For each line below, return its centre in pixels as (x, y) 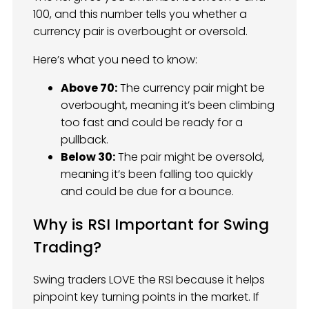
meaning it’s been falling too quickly (157, 174)
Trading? (67, 247)
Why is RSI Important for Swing (151, 224)
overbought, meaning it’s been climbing (168, 105)
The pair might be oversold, (190, 157)
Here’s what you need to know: (115, 59)
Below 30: (88, 157)
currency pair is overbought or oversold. (142, 31)
